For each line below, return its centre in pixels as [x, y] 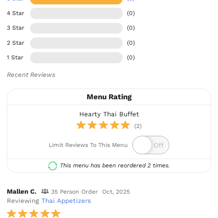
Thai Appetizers [66, 200]
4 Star [16, 13]
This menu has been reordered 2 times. [115, 166]
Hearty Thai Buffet [109, 114]
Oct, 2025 [116, 191]
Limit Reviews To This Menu [88, 145]
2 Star [16, 43]
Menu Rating [109, 97]
